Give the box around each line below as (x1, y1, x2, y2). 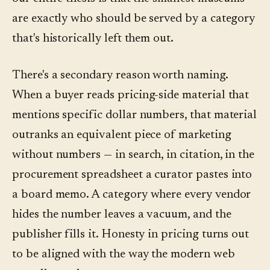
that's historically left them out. (12, 33, 174, 45)
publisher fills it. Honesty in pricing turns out (12, 228, 250, 241)
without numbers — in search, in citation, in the (12, 149, 255, 162)
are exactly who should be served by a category (12, 13, 256, 25)
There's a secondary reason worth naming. (12, 69, 228, 82)
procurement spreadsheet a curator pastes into (12, 169, 253, 181)
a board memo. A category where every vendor (12, 189, 251, 201)
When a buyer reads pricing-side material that (12, 89, 250, 102)
